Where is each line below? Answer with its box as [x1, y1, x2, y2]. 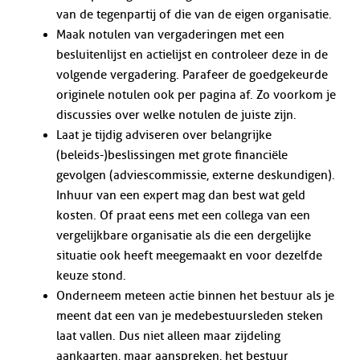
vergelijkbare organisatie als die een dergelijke [55, 228, 311, 243]
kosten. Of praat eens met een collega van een [55, 208, 310, 223]
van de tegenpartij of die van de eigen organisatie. [55, 7, 332, 22]
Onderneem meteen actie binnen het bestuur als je [55, 288, 334, 304]
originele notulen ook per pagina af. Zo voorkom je [55, 88, 336, 103]
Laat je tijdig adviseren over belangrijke [55, 128, 272, 143]
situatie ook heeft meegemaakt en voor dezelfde [55, 248, 322, 264]
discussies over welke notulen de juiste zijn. [55, 108, 297, 123]
